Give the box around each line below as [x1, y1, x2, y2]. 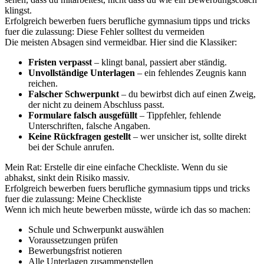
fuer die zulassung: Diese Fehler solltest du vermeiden [5, 27, 204, 37]
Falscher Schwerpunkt [28, 89, 119, 99]
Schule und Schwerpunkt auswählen [28, 225, 164, 235]
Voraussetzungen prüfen [28, 235, 118, 245]
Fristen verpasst [28, 57, 92, 67]
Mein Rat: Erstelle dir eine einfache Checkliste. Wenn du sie [5, 162, 227, 172]
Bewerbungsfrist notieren [28, 246, 122, 256]
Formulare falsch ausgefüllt [28, 110, 137, 120]
